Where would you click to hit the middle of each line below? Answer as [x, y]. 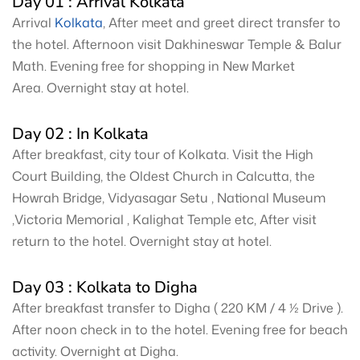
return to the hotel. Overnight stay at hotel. [142, 241]
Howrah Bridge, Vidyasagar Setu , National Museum [169, 198]
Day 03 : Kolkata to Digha [105, 287]
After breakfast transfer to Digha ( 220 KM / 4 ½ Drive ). [178, 308]
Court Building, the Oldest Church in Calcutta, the [164, 176]
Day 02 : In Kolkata [80, 134]
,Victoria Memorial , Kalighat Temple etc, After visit [164, 219]
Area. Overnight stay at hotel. [100, 88]
